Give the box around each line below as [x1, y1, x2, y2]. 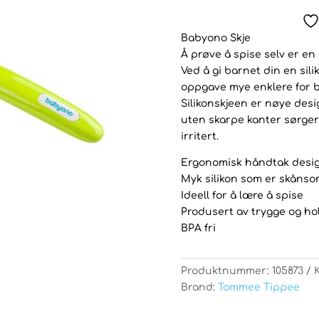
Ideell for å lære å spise [180, 190, 303, 202]
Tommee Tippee [217, 281, 300, 293]
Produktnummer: [180, 265, 272, 276]
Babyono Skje [180, 33, 251, 44]
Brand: [180, 281, 215, 293]
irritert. [180, 131, 219, 142]
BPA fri [180, 223, 216, 234]
